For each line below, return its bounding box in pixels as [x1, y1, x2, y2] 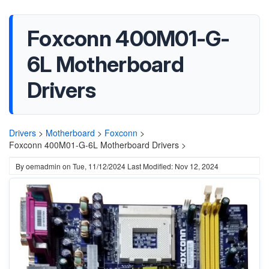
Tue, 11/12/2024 [73, 161, 125, 171]
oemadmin [26, 161, 61, 171]
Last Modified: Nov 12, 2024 [127, 161, 219, 171]
